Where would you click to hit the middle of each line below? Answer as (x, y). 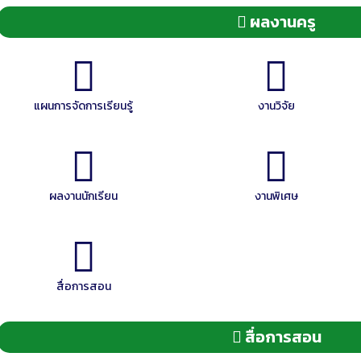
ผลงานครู (281, 22)
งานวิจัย (276, 106)
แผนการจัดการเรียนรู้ (84, 106)
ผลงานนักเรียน (84, 196)
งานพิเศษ (276, 196)
